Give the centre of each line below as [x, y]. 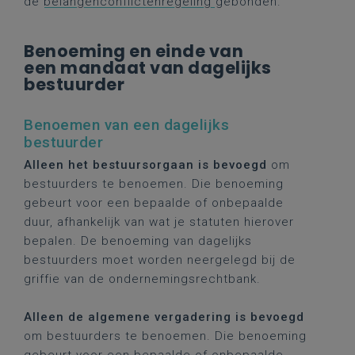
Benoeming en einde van [134, 51]
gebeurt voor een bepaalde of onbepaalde [154, 203]
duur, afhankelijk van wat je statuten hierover [159, 222]
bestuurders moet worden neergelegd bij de [160, 260]
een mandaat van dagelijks [148, 68]
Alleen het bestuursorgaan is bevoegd [145, 165]
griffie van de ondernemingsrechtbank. [142, 279]
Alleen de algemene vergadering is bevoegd [164, 317]
